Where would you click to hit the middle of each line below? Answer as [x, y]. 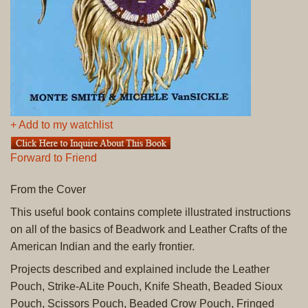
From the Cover [48, 189]
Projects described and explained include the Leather [140, 269]
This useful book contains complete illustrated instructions [151, 212]
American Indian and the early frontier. [102, 246]
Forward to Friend [54, 157]
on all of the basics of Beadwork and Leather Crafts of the [149, 229]
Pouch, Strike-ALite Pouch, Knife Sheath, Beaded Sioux [146, 286]
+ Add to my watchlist [62, 124]
